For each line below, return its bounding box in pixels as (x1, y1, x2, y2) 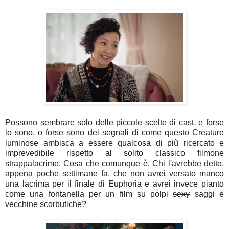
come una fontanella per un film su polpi (5, 190, 173, 199)
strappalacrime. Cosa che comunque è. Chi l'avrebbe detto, (5, 159, 224, 168)
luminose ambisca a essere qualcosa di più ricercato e (5, 139, 224, 148)
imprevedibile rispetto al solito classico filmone (5, 149, 224, 158)
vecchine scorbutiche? (5, 200, 86, 209)
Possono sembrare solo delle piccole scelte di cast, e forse (5, 118, 224, 127)
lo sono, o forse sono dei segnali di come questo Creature (5, 128, 224, 138)
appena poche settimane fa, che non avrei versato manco (5, 169, 224, 178)
